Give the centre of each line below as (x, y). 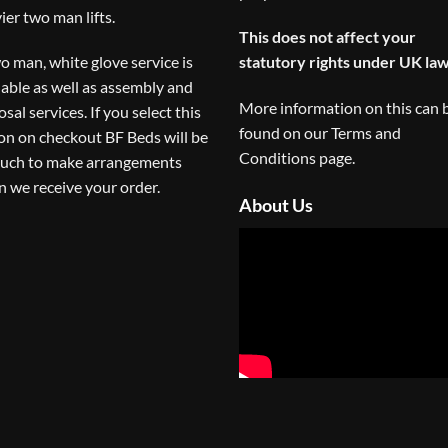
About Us (276, 204)
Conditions (277, 158)
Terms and (366, 133)
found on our (285, 133)
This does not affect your (327, 37)
